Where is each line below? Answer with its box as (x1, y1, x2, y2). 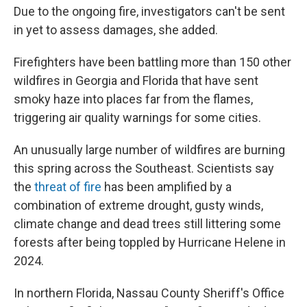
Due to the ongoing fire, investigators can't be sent (14, 4, 285, 19)
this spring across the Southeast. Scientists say (14, 161, 274, 175)
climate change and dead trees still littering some (14, 217, 281, 231)
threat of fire (34, 180, 101, 194)
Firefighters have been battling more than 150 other (14, 55, 291, 69)
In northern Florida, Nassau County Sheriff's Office (14, 286, 284, 300)
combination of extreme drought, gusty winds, (14, 198, 263, 212)
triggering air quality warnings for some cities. (14, 110, 261, 125)
